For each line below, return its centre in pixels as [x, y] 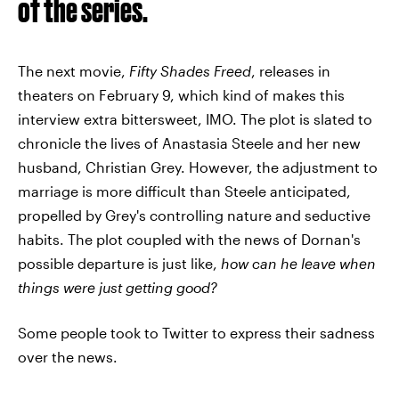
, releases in [291, 70]
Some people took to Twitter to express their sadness [196, 332]
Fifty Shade [166, 70]
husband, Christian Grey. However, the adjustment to [198, 167]
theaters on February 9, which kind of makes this [181, 94]
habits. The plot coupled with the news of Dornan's [189, 239]
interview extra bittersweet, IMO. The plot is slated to [195, 118]
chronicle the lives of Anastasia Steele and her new [189, 142]
